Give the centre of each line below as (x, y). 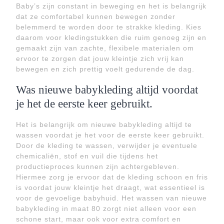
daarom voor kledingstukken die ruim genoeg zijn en (111, 37)
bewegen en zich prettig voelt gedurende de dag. (105, 69)
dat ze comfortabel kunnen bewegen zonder (96, 16)
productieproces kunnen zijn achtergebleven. (98, 166)
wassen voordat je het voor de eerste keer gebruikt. (110, 135)
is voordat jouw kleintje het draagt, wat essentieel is (110, 187)
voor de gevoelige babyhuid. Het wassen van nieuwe (111, 198)
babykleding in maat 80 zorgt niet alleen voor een (106, 208)
